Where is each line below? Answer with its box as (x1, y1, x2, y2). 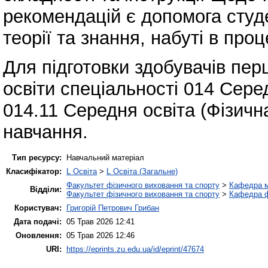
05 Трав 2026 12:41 (66, 217, 135, 227)
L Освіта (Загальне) (106, 167, 178, 176)
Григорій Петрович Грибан (66, 203, 159, 213)
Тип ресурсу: (12, 153, 62, 163)
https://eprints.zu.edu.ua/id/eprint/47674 (66, 245, 204, 254)
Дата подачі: (14, 217, 62, 227)
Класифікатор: (6, 167, 62, 176)
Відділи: (30, 185, 62, 194)
